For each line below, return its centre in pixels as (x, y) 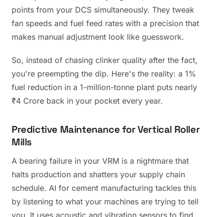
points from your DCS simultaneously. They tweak (103, 10)
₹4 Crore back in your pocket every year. (87, 101)
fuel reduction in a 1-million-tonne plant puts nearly (104, 87)
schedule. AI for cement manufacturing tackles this (104, 188)
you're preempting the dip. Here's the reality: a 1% (104, 74)
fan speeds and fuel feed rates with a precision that (105, 23)
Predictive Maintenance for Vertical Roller (106, 129)
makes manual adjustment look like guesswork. (98, 37)
